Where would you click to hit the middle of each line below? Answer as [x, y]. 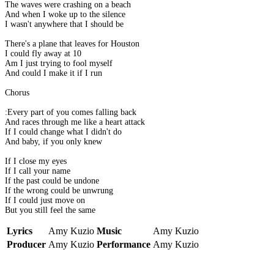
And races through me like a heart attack [75, 122]
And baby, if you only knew [54, 142]
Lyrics [20, 231]
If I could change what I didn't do [63, 132]
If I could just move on [45, 201]
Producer [26, 245]
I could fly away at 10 [43, 54]
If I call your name [38, 171]
